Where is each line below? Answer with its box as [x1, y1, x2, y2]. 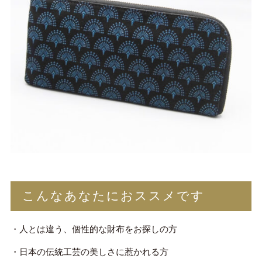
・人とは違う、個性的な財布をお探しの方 [10, 225, 177, 235]
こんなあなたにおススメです [22, 190, 205, 203]
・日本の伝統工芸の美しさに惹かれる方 [10, 248, 168, 257]
